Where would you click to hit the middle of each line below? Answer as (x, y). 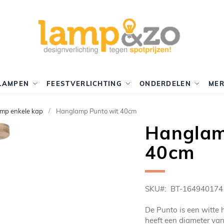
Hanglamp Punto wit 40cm (96, 111)
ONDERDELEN (165, 83)
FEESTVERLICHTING (84, 83)
